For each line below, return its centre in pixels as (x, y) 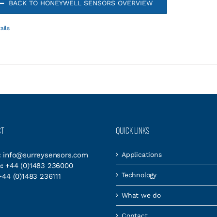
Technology (139, 175)
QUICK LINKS (132, 130)
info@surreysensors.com (46, 155)
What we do (141, 195)
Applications (142, 155)
